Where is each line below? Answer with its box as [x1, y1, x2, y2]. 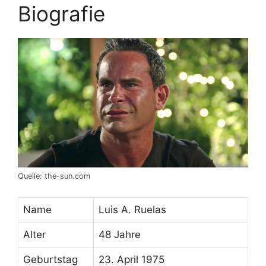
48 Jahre [99, 228, 141, 240]
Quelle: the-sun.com [18, 172, 90, 181]
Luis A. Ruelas [99, 203, 166, 216]
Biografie [18, 1, 105, 27]
